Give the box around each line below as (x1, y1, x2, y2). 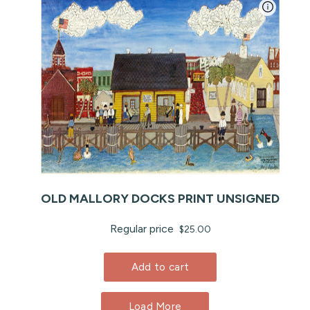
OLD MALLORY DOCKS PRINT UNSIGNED (41, 190, 280, 206)
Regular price (109, 221, 176, 235)
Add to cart (131, 260, 190, 273)
